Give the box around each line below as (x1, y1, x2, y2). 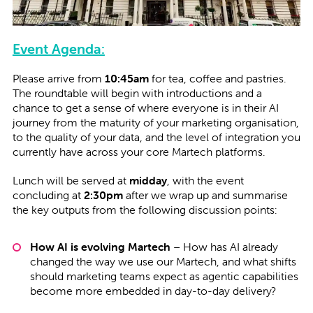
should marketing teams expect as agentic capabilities (29, 269, 298, 284)
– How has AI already (170, 240, 278, 254)
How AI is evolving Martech (29, 240, 170, 254)
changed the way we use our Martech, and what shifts (29, 254, 296, 269)
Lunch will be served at (12, 173, 129, 188)
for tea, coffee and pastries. (148, 71, 286, 86)
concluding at (12, 188, 84, 203)
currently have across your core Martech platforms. (12, 145, 265, 159)
